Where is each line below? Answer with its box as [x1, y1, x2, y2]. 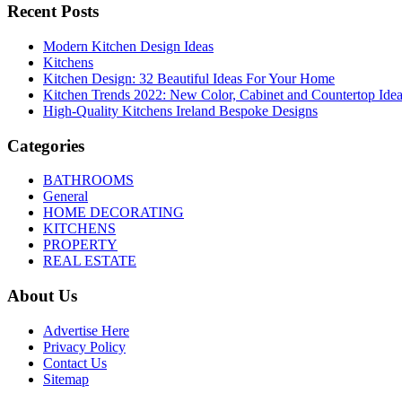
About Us [7, 286, 77, 306]
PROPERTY [43, 237, 118, 253]
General [43, 188, 88, 205]
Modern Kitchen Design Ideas [43, 38, 214, 54]
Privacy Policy [43, 338, 126, 354]
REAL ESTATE [43, 253, 136, 269]
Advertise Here [43, 322, 129, 338]
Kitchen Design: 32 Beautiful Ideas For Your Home [43, 70, 335, 86]
